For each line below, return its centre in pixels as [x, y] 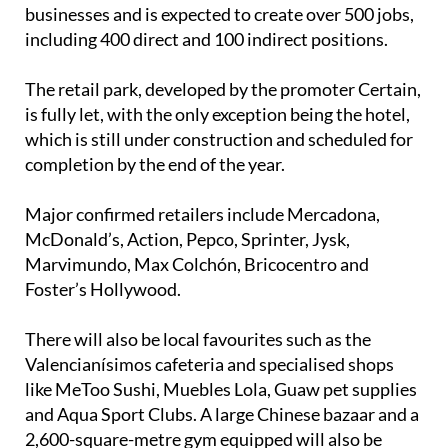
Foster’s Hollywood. [103, 289]
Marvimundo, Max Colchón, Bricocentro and [197, 264]
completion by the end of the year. [155, 164]
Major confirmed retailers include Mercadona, [202, 214]
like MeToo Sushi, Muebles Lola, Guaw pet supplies [221, 389]
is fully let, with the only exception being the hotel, [217, 114]
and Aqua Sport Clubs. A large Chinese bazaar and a [222, 414]
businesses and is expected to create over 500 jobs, [219, 14]
